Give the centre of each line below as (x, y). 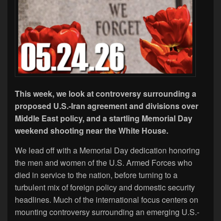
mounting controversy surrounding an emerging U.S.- (107, 212)
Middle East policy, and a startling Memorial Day (104, 118)
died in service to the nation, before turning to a (96, 175)
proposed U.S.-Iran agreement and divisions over (107, 106)
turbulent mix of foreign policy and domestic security (105, 187)
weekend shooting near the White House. (92, 130)
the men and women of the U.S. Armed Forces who (104, 162)
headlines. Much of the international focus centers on (107, 199)
